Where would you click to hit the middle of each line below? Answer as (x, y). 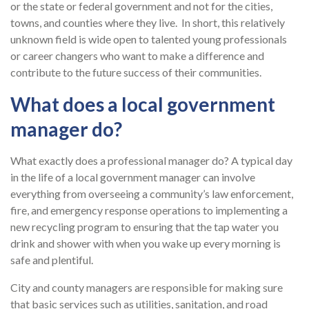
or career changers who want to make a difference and (137, 56)
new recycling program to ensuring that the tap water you (144, 227)
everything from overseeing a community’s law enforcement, (152, 194)
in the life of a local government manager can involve (133, 177)
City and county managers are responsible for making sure (147, 288)
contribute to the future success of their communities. (137, 72)
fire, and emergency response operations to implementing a (149, 210)
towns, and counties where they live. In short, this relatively (148, 23)
